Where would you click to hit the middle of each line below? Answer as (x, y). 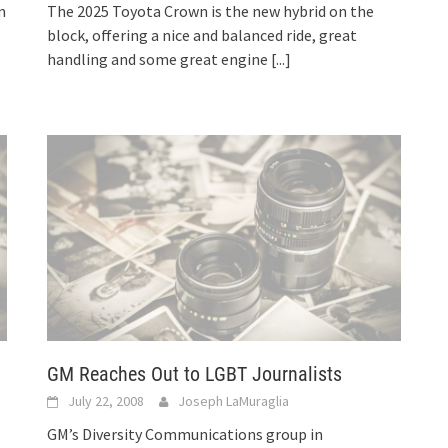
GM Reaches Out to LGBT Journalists (195, 374)
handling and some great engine (159, 58)
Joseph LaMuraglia (234, 401)
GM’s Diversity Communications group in (185, 434)
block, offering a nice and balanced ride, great (202, 34)
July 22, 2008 (106, 401)
